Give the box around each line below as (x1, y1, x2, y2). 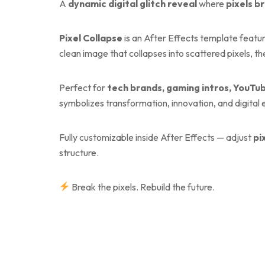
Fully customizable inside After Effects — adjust (59, 131, 253, 143)
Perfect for (59, 81, 107, 93)
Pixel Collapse (59, 31, 122, 44)
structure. (59, 146, 99, 159)
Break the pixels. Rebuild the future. (70, 180, 215, 193)
